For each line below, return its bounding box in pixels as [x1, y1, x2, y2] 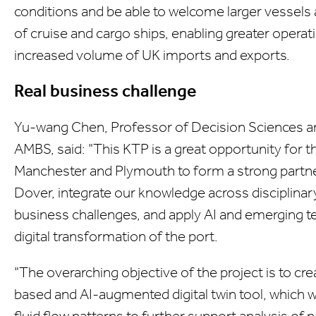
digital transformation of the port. [14, 227, 218, 245]
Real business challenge [14, 80, 196, 102]
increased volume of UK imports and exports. [14, 46, 290, 63]
